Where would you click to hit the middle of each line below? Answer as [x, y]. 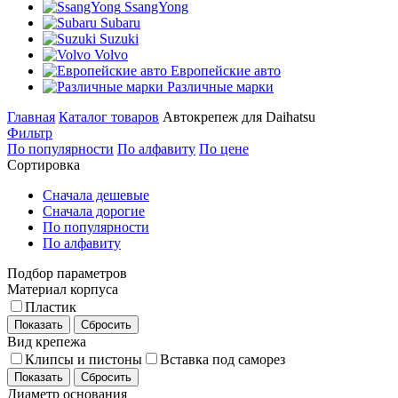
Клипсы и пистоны [84, 359]
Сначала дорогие [94, 211]
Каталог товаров [109, 117]
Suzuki [119, 39]
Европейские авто [226, 71]
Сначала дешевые [96, 195]
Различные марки [220, 87]
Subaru [120, 23]
